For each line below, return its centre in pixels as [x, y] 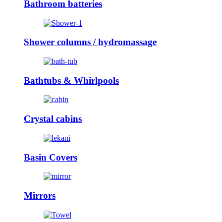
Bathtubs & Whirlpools [71, 80]
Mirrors [40, 195]
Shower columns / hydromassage [90, 42]
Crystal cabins [53, 119]
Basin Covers [51, 157]
